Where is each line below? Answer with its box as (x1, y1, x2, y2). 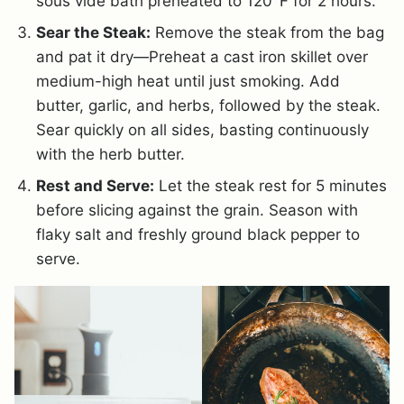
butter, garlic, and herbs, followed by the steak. (36, 96, 381, 115)
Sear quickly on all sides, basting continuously (36, 120, 369, 139)
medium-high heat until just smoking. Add (36, 71, 340, 90)
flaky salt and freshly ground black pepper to (36, 225, 360, 243)
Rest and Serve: (36, 176, 154, 195)
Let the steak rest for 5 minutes (154, 176, 387, 195)
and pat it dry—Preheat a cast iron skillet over (36, 47, 368, 66)
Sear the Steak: (36, 23, 151, 41)
